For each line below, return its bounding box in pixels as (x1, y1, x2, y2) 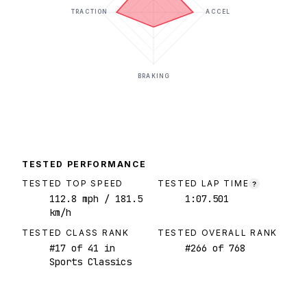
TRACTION (71, 8, 108, 16)
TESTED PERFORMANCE (22, 159, 147, 170)
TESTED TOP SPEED (22, 178, 123, 189)
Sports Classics (49, 256, 132, 269)
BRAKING (138, 73, 169, 80)
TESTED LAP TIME (158, 178, 249, 189)
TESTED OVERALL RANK (158, 228, 278, 238)
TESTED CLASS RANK (22, 228, 130, 238)
